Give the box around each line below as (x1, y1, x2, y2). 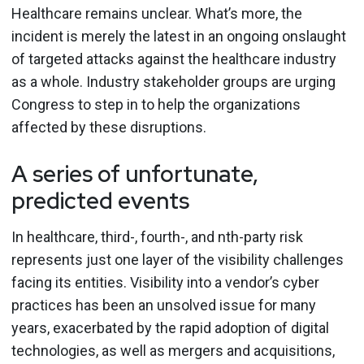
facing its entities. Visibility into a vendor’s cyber (11, 274, 319, 291)
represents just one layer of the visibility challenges (11, 251, 344, 268)
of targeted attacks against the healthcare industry (11, 50, 336, 67)
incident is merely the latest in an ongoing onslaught (11, 28, 346, 45)
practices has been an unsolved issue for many (11, 297, 316, 314)
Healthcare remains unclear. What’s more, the (11, 5, 302, 22)
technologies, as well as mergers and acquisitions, (11, 342, 335, 359)
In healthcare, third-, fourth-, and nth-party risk (11, 228, 303, 245)
